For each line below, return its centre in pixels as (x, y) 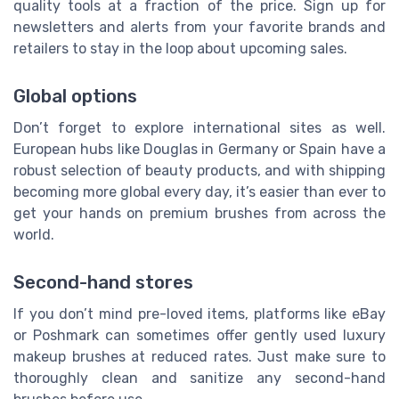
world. (34, 235)
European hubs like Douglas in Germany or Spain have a (199, 150)
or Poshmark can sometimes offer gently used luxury (199, 336)
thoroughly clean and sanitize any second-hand (199, 379)
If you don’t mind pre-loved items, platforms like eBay (199, 314)
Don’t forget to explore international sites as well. (199, 128)
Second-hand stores (103, 283)
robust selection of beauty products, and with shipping (199, 171)
